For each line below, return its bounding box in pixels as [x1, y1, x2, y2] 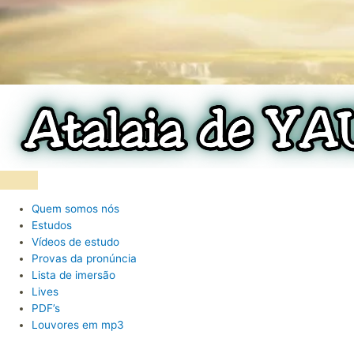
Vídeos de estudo [32, 235, 119, 248]
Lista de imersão [32, 268, 115, 281]
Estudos [32, 218, 72, 232]
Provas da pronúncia [32, 251, 137, 265]
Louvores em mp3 [32, 318, 124, 331]
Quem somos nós [32, 201, 119, 215]
